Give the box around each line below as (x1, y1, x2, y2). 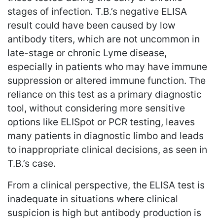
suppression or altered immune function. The (7, 74, 206, 86)
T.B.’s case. (7, 157, 56, 169)
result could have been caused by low (7, 19, 176, 31)
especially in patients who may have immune (7, 60, 207, 73)
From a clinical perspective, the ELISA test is (7, 179, 205, 191)
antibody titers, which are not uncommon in (7, 33, 200, 45)
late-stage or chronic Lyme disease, (7, 46, 167, 59)
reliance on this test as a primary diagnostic (7, 88, 202, 100)
